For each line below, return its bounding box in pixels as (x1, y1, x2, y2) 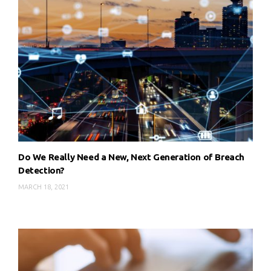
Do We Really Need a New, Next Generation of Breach (18, 152, 245, 163)
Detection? (18, 165, 65, 176)
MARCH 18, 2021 (18, 183, 69, 191)
